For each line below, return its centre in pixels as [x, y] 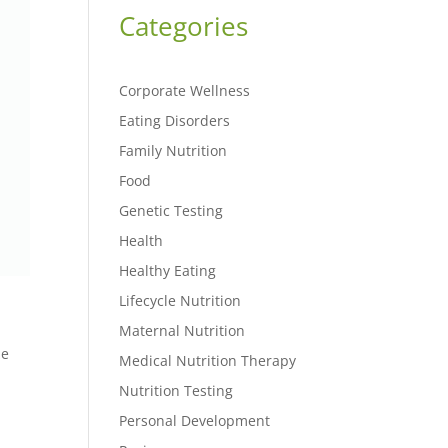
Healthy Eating [168, 270]
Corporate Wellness [185, 90]
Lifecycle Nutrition [180, 300]
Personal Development [195, 420]
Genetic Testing [171, 210]
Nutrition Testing [176, 390]
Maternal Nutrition [182, 330]
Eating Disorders [175, 120]
